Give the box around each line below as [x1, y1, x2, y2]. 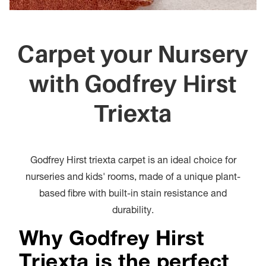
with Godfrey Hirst [29, 69, 237, 97]
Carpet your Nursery [17, 39, 249, 68]
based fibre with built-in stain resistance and [39, 189, 227, 199]
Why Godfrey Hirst [19, 230, 204, 251]
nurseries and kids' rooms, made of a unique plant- [26, 173, 240, 183]
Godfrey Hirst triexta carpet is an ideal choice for [30, 156, 236, 166]
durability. [112, 206, 154, 216]
